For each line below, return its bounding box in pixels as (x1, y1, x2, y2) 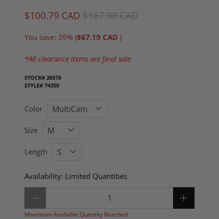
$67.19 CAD (77, 32, 120, 43)
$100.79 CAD (24, 9, 83, 22)
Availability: (24, 171, 66, 181)
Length (24, 146, 48, 156)
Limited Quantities (65, 171, 128, 181)
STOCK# (24, 74, 47, 82)
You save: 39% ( (24, 32, 77, 43)
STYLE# (24, 82, 45, 89)
